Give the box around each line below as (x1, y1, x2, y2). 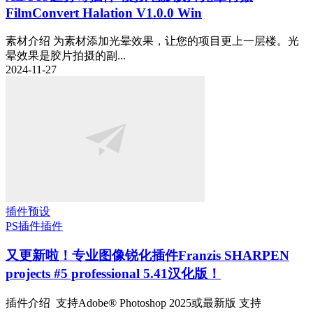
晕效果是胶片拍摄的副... (6, 49, 126, 61)
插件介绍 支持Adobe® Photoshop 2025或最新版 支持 (6, 297, 261, 310)
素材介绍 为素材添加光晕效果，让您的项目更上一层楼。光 (6, 34, 299, 47)
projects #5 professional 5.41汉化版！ (6, 266, 221, 282)
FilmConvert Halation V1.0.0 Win (6, 6, 202, 21)
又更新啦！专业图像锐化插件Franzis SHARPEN (6, 248, 289, 263)
